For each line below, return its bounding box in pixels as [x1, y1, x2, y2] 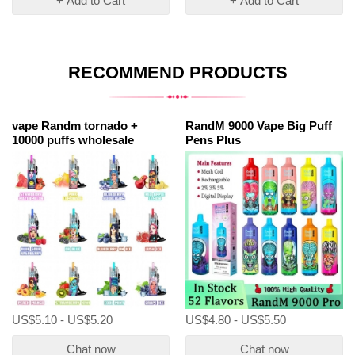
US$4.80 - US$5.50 [185, 313, 286, 326]
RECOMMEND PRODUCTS [67, 63, 288, 82]
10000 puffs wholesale [12, 133, 134, 147]
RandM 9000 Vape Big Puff [185, 119, 332, 132]
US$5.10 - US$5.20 [12, 313, 113, 326]
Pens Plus [185, 133, 241, 147]
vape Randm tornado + [12, 119, 138, 132]
